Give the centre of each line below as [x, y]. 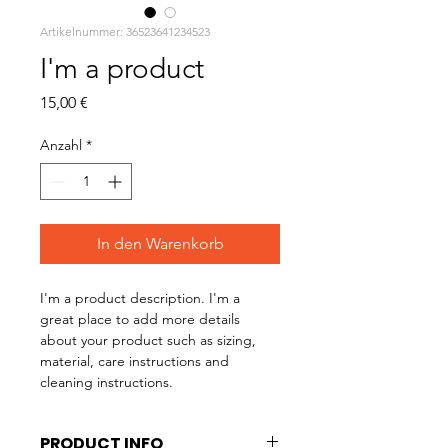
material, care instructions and [136, 361]
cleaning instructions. [106, 382]
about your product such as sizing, [150, 340]
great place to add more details [142, 319]
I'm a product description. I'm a [142, 298]
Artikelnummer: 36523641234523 [125, 31]
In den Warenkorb [160, 243]
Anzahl [61, 145]
